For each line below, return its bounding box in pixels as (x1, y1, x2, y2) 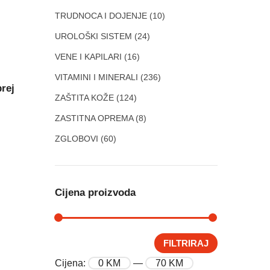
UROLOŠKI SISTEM (55, 31, 132, 41)
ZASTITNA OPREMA (55, 113, 133, 123)
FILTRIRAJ (163, 238, 209, 248)
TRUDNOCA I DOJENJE (55, 11, 147, 20)
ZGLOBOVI (55, 134, 98, 143)
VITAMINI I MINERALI (55, 72, 138, 82)
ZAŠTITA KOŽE (55, 93, 114, 102)
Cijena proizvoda (55, 187, 136, 198)
